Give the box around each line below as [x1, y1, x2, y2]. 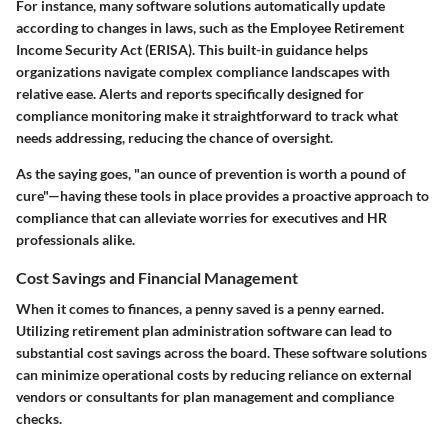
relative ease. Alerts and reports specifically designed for [16, 84, 364, 102]
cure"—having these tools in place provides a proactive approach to [16, 186, 429, 204]
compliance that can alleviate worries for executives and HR [16, 208, 387, 226]
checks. [16, 409, 62, 427]
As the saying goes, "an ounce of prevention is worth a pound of [16, 164, 406, 182]
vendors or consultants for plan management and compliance [16, 387, 394, 405]
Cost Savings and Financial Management [16, 267, 298, 287]
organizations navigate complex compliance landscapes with [16, 62, 390, 80]
